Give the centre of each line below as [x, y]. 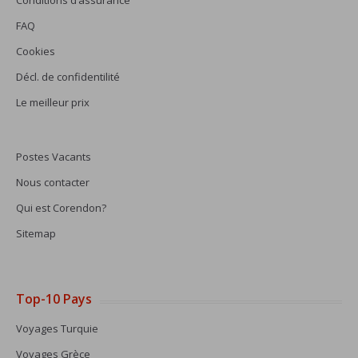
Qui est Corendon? [61, 208]
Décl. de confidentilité [68, 77]
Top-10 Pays [54, 299]
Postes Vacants [54, 157]
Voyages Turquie [57, 328]
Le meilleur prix [53, 102]
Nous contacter [53, 182]
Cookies [36, 51]
